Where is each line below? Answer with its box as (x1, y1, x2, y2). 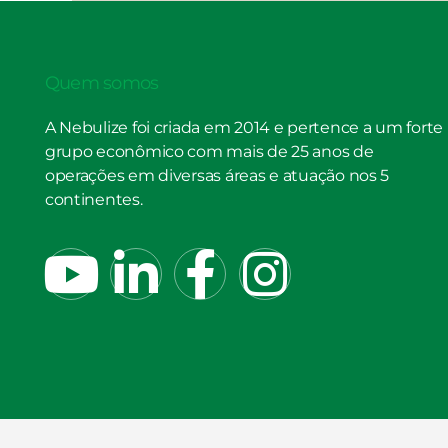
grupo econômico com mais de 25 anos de (44, 141, 374, 161)
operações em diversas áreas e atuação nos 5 (44, 165, 390, 185)
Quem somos (44, 71, 159, 94)
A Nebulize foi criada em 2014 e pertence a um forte (44, 117, 444, 137)
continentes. (44, 189, 143, 209)
